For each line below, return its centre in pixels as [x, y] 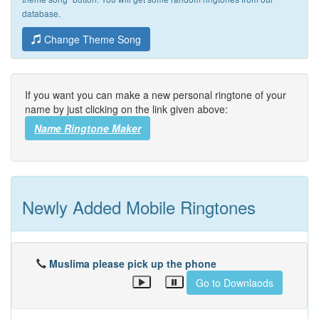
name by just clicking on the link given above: [126, 109]
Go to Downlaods [235, 283]
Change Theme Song [91, 39]
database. [41, 13]
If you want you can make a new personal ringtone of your [156, 95]
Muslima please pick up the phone [133, 263]
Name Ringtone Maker [88, 128]
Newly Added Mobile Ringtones [139, 207]
